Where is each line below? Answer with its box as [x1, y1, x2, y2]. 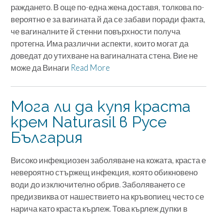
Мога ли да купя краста [11, 97, 191, 116]
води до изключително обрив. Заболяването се [11, 179, 185, 189]
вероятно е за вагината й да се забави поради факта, [11, 14, 205, 25]
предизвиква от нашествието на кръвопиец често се [11, 191, 204, 201]
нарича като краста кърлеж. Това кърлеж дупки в [11, 203, 187, 214]
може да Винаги [11, 62, 71, 73]
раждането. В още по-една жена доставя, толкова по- [11, 2, 204, 13]
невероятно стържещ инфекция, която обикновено [11, 167, 198, 177]
